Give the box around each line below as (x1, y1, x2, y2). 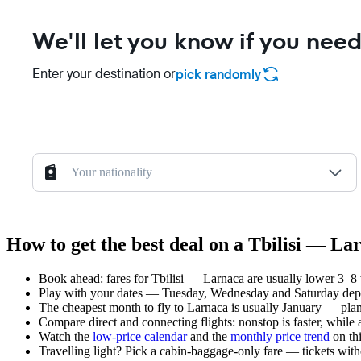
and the (187, 329, 230, 343)
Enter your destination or (32, 65, 176, 82)
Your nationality (71, 165, 152, 179)
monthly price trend (230, 329, 330, 343)
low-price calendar (93, 329, 187, 343)
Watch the (39, 329, 93, 343)
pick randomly (176, 65, 261, 83)
